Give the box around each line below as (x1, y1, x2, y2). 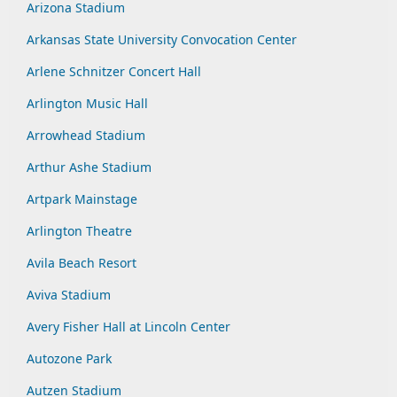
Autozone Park (27, 350, 112, 367)
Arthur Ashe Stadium (27, 159, 152, 175)
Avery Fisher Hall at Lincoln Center (27, 318, 230, 335)
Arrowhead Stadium (27, 127, 145, 144)
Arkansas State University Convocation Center (27, 31, 297, 48)
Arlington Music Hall (27, 95, 148, 112)
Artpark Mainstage (27, 191, 137, 207)
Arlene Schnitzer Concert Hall (27, 63, 201, 80)
